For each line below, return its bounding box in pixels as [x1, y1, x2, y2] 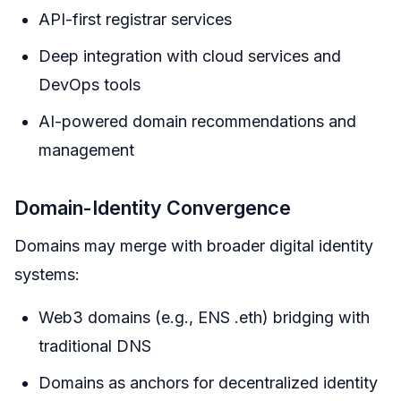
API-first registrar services [38, 9, 232, 29]
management [38, 140, 134, 159]
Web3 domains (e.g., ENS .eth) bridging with [38, 307, 370, 327]
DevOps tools [38, 74, 141, 94]
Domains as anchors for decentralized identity [38, 372, 378, 392]
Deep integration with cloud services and [38, 46, 341, 65]
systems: [14, 264, 80, 284]
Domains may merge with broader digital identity [14, 235, 373, 255]
